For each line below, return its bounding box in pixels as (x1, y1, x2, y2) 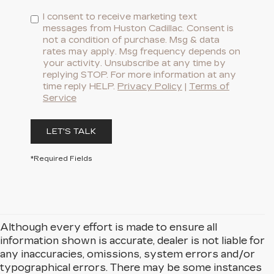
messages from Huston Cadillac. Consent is (43, 23, 234, 34)
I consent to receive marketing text (43, 12, 197, 22)
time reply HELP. (43, 81, 117, 92)
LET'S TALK (46, 127, 96, 136)
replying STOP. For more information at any (43, 70, 236, 80)
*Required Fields (31, 155, 92, 163)
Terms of (189, 81, 229, 92)
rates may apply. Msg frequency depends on (43, 46, 240, 57)
